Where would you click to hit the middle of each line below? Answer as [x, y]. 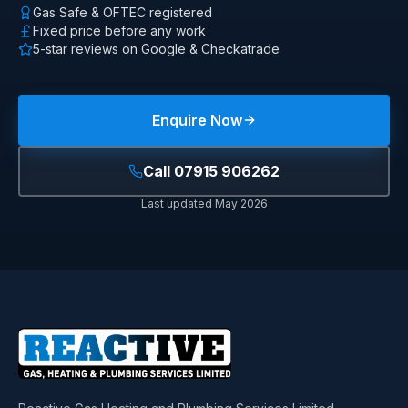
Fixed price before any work [119, 30]
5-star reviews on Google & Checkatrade [156, 48]
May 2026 [241, 203]
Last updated [178, 203]
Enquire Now [197, 120]
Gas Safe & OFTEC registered [122, 12]
